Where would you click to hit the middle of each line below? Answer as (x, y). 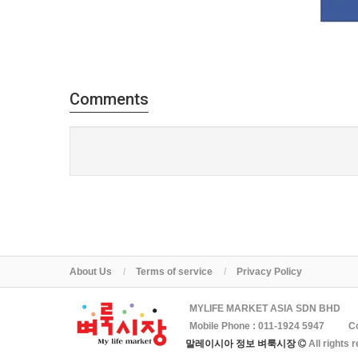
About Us (91, 272)
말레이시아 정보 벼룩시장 (242, 344)
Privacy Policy (269, 272)
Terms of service (174, 272)
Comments (109, 99)
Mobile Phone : (224, 326)
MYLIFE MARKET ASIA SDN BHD (265, 308)
